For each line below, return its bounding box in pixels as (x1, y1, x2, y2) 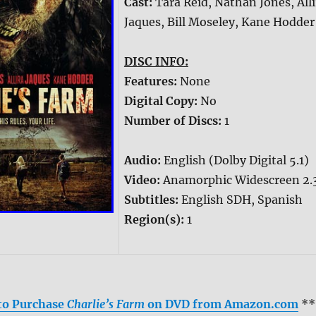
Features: (123, 74, 180, 89)
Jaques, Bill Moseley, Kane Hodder (123, 15, 315, 30)
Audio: (123, 153, 164, 168)
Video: (123, 173, 163, 188)
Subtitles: (123, 193, 181, 207)
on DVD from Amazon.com (144, 297, 298, 312)
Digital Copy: (123, 94, 200, 109)
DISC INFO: (123, 54, 188, 69)
